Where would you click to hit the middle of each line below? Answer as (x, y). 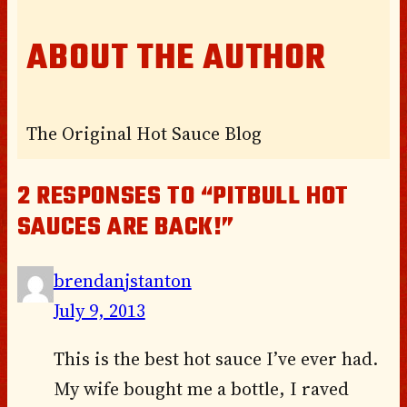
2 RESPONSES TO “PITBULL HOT (183, 196)
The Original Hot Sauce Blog (144, 134)
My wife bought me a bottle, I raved (201, 388)
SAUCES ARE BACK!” (125, 227)
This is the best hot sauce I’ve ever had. (215, 358)
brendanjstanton (122, 280)
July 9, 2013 (99, 310)
